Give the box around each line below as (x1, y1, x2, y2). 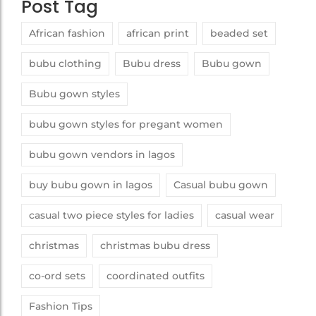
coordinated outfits (107, 269, 205, 282)
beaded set (210, 26, 268, 39)
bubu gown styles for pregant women (29, 117, 223, 130)
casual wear (215, 208, 274, 221)
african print (126, 26, 189, 39)
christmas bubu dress (100, 238, 210, 252)
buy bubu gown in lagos (29, 178, 152, 191)
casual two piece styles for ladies (29, 208, 194, 221)
